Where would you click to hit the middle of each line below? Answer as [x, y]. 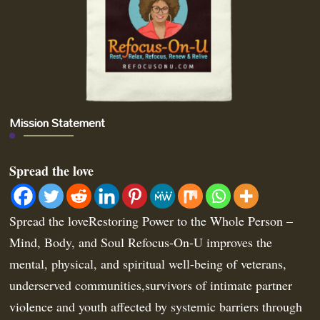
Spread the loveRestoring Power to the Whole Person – [151, 220]
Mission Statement [57, 122]
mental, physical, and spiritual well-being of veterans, [148, 263]
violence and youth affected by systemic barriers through [156, 306]
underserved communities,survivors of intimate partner [151, 285]
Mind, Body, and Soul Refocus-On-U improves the [141, 242]
